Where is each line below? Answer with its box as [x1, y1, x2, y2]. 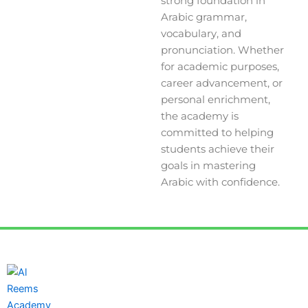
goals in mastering [161, 159, 256, 172]
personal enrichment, [161, 93, 270, 106]
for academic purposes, [161, 60, 279, 73]
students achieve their [161, 142, 274, 155]
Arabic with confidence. [161, 175, 280, 188]
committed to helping [161, 126, 274, 139]
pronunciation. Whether [161, 43, 284, 56]
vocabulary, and [161, 27, 241, 40]
